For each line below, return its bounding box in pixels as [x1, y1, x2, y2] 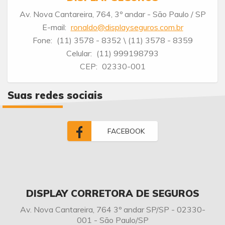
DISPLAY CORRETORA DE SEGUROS [26, 187, 199, 199]
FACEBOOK [107, 126, 145, 136]
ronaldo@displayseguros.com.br [70, 22, 183, 33]
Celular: [66, 48, 92, 59]
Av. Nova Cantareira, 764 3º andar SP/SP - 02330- [20, 204, 205, 214]
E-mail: [42, 22, 66, 33]
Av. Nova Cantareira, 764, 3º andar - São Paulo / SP [19, 9, 206, 20]
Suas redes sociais [8, 88, 103, 101]
